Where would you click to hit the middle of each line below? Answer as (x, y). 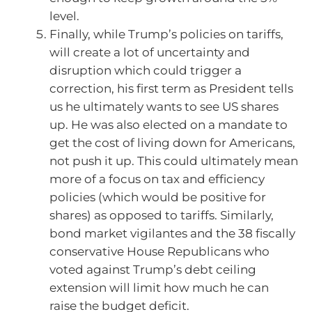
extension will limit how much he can (159, 288)
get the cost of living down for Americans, (172, 143)
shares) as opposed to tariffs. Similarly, (162, 216)
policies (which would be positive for (158, 197)
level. (64, 16)
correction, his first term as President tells (171, 89)
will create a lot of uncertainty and (150, 53)
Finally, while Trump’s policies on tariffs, (166, 34)
